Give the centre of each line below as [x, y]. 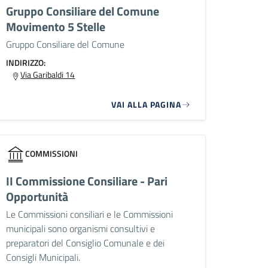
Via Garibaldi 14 [48, 75]
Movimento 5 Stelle [56, 27]
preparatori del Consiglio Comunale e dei [86, 243]
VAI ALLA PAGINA [146, 105]
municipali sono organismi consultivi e [81, 229]
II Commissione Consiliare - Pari [87, 181]
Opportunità [37, 197]
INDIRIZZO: [26, 63]
